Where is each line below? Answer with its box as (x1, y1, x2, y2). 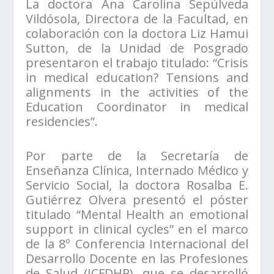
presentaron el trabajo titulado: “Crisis (26, 54, 248, 72)
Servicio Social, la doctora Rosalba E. (26, 177, 248, 194)
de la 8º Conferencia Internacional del (26, 235, 248, 253)
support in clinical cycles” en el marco (26, 221, 248, 238)
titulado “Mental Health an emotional (26, 206, 248, 223)
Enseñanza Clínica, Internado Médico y (26, 162, 248, 179)
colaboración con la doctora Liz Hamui (26, 25, 248, 42)
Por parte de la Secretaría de (26, 147, 248, 165)
